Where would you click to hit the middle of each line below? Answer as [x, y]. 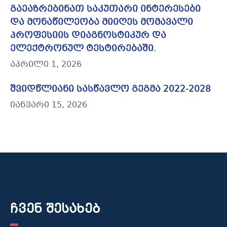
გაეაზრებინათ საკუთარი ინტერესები [105, 10]
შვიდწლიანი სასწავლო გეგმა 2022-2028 [110, 90]
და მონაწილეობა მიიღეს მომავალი [102, 23]
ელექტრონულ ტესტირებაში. [83, 49]
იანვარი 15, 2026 [49, 105]
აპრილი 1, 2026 [46, 65]
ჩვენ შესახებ [55, 210]
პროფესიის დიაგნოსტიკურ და [88, 36]
